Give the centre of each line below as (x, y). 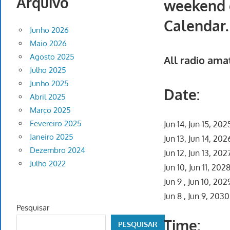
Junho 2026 (49, 30)
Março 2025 (50, 110)
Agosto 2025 (52, 57)
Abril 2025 (47, 97)
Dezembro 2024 (57, 150)
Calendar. (196, 25)
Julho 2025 (48, 70)
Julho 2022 (47, 164)
